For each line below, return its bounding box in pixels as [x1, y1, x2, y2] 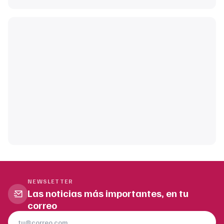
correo [27, 198, 57, 211]
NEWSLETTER [27, 177, 73, 185]
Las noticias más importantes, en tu [27, 186, 189, 199]
